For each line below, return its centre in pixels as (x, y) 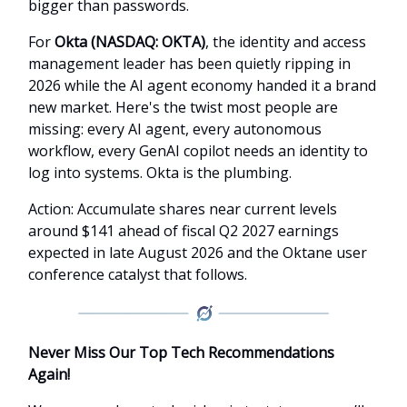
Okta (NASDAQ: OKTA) (130, 41)
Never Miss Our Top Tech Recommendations (181, 352)
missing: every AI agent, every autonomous (175, 129)
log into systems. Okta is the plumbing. (160, 172)
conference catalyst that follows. (138, 274)
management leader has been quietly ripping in (189, 63)
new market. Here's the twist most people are (183, 107)
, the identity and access (286, 41)
